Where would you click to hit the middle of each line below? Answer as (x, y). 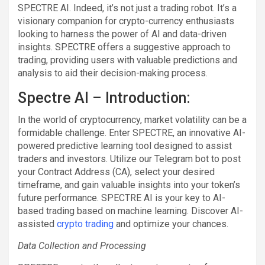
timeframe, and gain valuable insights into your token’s (129, 185)
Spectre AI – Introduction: (104, 98)
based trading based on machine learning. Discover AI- (130, 211)
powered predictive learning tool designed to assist (125, 146)
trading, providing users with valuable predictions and (127, 60)
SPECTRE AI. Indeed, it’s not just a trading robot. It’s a (127, 8)
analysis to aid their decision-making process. (113, 73)
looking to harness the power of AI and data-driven (122, 34)
